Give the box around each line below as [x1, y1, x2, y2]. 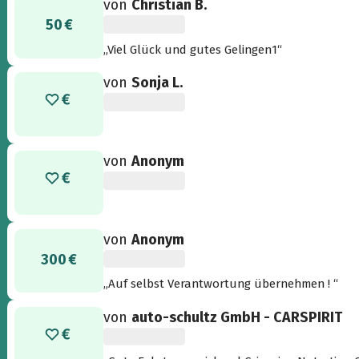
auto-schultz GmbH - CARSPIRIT [131, 308, 343, 326]
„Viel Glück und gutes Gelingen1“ [103, 42, 283, 57]
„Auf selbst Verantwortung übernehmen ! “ [103, 276, 339, 292]
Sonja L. [131, 74, 184, 92]
